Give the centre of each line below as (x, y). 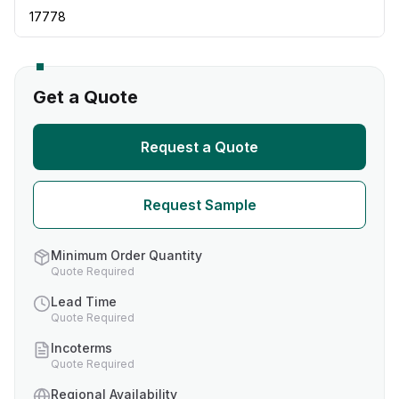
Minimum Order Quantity (126, 255)
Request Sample (199, 205)
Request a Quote (199, 147)
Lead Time (84, 301)
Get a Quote (85, 97)
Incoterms (81, 348)
